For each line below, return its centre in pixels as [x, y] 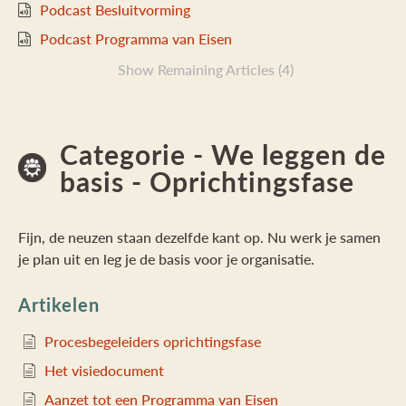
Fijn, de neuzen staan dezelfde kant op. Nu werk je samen [199, 237]
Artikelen [59, 304]
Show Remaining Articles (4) [205, 69]
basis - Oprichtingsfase [208, 181]
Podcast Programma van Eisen [136, 39]
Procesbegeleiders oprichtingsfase [153, 341]
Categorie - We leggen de [223, 154]
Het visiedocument [104, 370]
